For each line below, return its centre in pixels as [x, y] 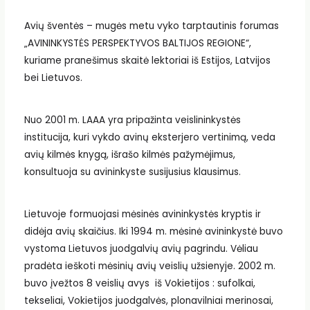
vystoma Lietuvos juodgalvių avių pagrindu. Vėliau [141, 248]
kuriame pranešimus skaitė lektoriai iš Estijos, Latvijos [147, 61]
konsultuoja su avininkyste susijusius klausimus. [132, 172]
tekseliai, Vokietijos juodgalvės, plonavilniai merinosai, [148, 300]
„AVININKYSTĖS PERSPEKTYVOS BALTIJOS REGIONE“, [137, 44]
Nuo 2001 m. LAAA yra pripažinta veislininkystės [132, 120]
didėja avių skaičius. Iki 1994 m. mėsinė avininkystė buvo [153, 231]
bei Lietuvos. [53, 78]
